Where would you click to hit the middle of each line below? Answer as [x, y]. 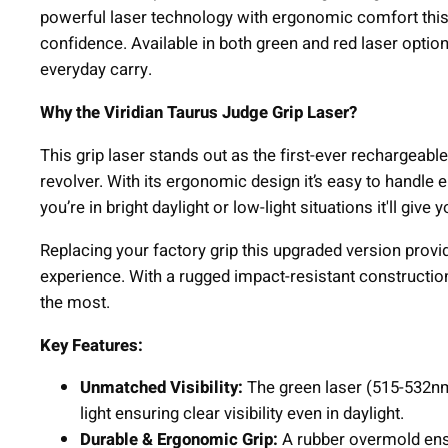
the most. [75, 302]
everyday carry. [96, 70]
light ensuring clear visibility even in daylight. [242, 414]
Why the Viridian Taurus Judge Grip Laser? [198, 113]
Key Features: [91, 345]
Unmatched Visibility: [161, 388]
